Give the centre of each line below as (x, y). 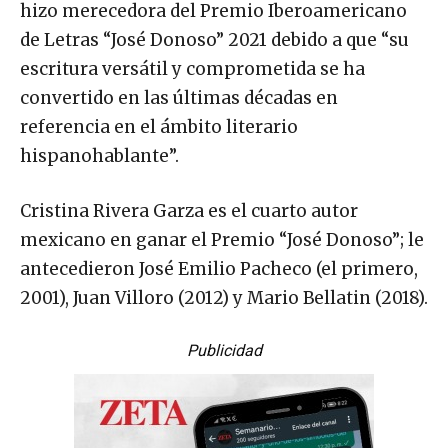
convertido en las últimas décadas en (179, 97)
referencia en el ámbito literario (159, 126)
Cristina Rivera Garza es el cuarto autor (189, 210)
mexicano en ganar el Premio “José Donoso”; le (222, 239)
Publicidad (224, 350)
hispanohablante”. (99, 155)
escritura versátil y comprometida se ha (192, 68)
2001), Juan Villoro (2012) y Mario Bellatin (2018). (224, 297)
